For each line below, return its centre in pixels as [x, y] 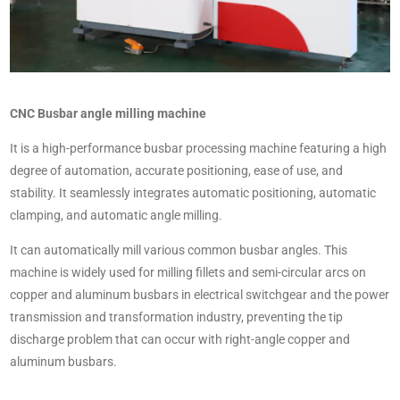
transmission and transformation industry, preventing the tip [176, 317]
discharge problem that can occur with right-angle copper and [180, 340]
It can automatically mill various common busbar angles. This [179, 250]
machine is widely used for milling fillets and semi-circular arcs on [188, 273]
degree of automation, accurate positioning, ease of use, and [176, 171]
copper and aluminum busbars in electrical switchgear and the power [200, 295]
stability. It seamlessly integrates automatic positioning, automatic [193, 193]
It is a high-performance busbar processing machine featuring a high [198, 149]
